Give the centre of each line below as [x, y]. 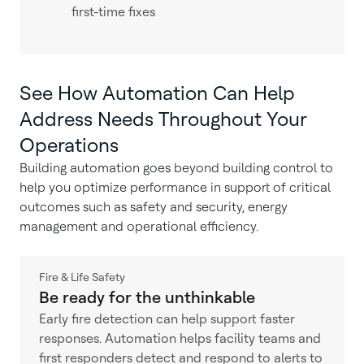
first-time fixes [113, 12]
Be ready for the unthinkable [147, 297]
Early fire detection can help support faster [167, 319]
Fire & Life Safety [82, 277]
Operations [71, 145]
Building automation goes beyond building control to [176, 168]
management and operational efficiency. [141, 226]
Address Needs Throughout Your [163, 119]
